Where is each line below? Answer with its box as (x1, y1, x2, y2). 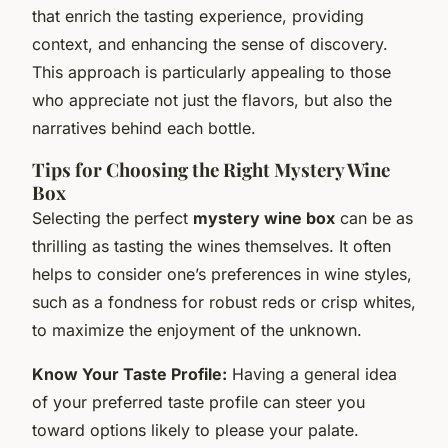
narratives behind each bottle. (32, 117, 256, 138)
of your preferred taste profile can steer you (32, 391, 365, 412)
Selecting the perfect (32, 207, 193, 228)
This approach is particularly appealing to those (32, 61, 391, 82)
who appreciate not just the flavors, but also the (32, 89, 392, 110)
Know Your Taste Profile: (32, 363, 227, 384)
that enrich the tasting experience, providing (32, 5, 364, 26)
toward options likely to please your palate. (32, 419, 359, 440)
